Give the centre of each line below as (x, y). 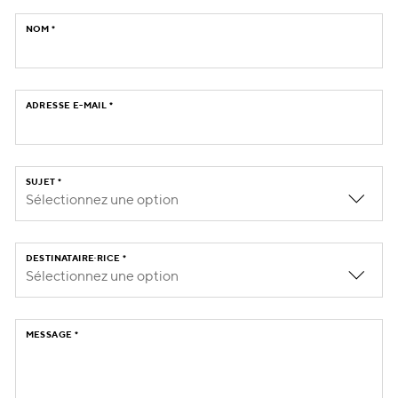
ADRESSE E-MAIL (67, 105)
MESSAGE (50, 334)
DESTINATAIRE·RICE (74, 258)
